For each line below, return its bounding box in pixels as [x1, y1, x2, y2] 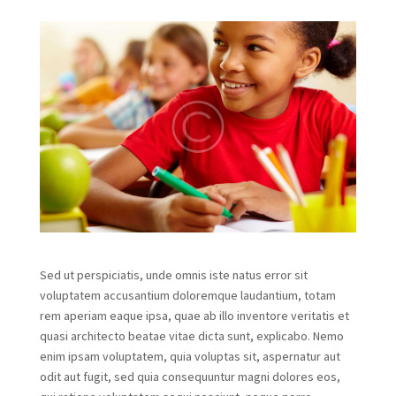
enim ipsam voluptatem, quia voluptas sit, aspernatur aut [39, 347, 340, 364]
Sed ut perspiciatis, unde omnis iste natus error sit [39, 266, 308, 283]
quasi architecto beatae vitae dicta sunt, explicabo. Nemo [39, 327, 344, 344]
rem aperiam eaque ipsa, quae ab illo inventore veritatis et [39, 307, 349, 324]
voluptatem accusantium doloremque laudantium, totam [39, 286, 336, 303]
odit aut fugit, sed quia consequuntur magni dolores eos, [39, 368, 340, 385]
